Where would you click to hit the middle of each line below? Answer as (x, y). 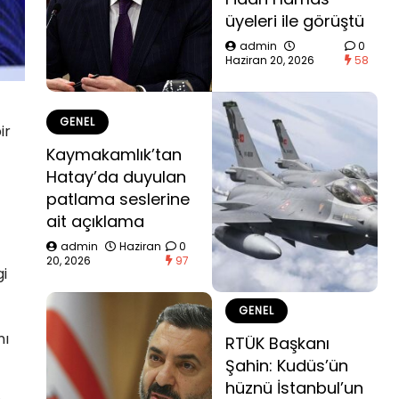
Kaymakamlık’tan (114, 154)
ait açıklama (95, 221)
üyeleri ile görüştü (295, 20)
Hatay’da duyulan (116, 176)
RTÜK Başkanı (277, 343)
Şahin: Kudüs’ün (287, 366)
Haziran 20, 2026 (270, 60)
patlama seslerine (118, 199)
